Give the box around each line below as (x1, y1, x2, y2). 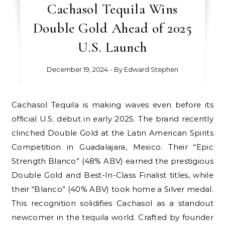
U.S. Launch (78, 39, 147, 56)
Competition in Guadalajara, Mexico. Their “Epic (12, 142, 213, 152)
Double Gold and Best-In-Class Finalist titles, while (12, 170, 213, 180)
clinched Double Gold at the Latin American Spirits (12, 128, 213, 138)
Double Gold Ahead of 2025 (33, 20, 192, 37)
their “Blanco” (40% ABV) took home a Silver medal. (12, 184, 213, 194)
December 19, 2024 (46, 65, 108, 74)
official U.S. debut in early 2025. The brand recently (12, 114, 213, 124)
